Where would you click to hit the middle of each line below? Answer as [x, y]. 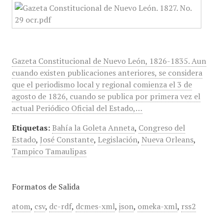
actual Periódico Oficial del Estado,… [77, 108]
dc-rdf [60, 206]
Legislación [117, 139]
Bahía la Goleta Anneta [93, 128]
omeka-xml [157, 206]
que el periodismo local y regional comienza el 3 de [102, 84]
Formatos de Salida [45, 187]
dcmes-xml [95, 206]
